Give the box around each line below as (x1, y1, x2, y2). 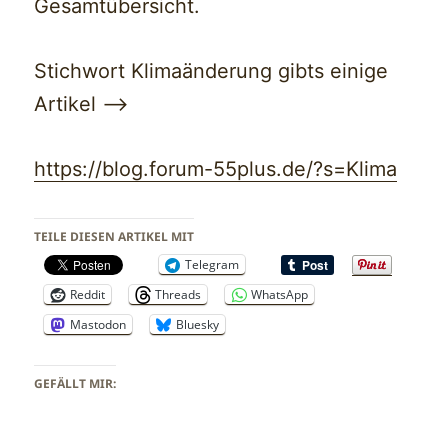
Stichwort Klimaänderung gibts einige (34, 58, 389, 83)
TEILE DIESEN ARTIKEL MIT (34, 227, 195, 245)
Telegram (185, 255, 240, 273)
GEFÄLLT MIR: (34, 374, 117, 392)
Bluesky (176, 315, 220, 333)
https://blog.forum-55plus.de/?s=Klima (34, 156, 398, 181)
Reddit (70, 285, 106, 303)
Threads (155, 285, 202, 303)
